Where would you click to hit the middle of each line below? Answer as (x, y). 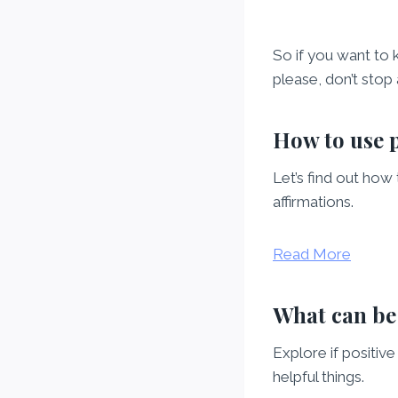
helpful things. (318, 377)
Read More (312, 255)
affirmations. (313, 202)
